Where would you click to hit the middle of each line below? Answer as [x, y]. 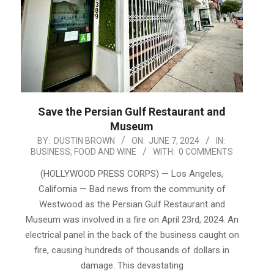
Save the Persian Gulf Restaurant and [132, 112]
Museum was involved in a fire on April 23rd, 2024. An [132, 220]
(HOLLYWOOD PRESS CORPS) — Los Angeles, [132, 174]
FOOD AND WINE [105, 152]
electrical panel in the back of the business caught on [132, 235]
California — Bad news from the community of [132, 189]
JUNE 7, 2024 [174, 141]
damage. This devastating [132, 266]
